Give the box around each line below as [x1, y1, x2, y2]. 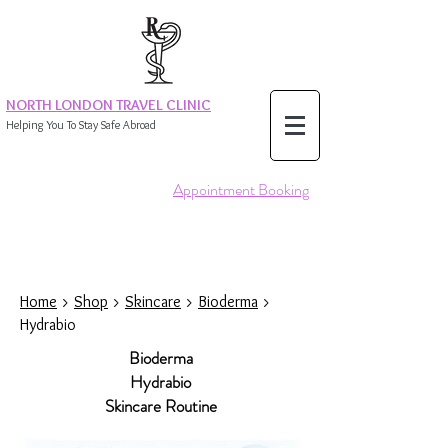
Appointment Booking [173, 178, 309, 201]
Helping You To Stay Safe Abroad [6, 117, 156, 132]
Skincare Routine [104, 394, 217, 418]
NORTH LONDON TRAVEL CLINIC [6, 96, 211, 114]
